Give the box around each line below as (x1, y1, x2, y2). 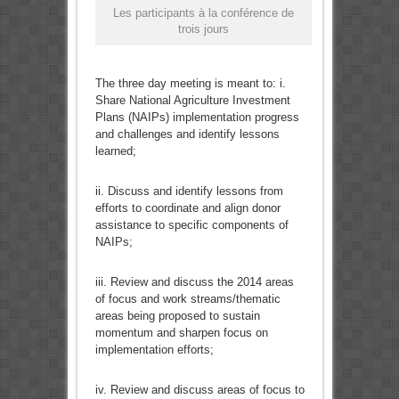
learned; (94, 144, 136, 159)
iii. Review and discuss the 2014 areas (94, 275, 294, 289)
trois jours (177, 22, 229, 37)
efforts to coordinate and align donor (94, 201, 281, 216)
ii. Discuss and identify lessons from (94, 184, 283, 199)
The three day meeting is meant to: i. (94, 77, 286, 91)
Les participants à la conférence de (112, 6, 294, 20)
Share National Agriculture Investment (94, 94, 290, 108)
